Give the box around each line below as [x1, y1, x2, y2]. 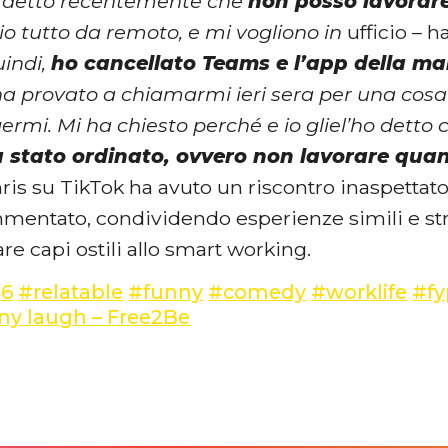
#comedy [208, 279, 307, 304]
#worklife [311, 279, 408, 304]
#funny [128, 279, 204, 304]
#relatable [18, 279, 124, 304]
